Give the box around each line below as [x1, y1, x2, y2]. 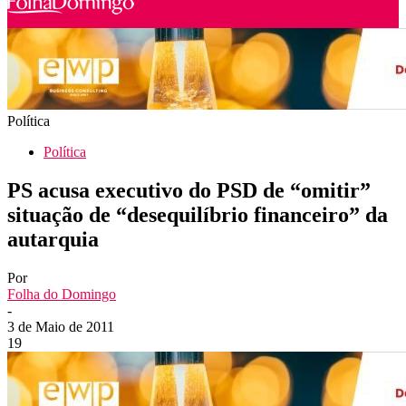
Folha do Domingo [7, 285, 116, 302]
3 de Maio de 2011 [7, 318, 114, 334]
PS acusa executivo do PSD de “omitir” [7, 178, 371, 202]
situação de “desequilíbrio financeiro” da [7, 202, 388, 227]
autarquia [7, 227, 99, 251]
